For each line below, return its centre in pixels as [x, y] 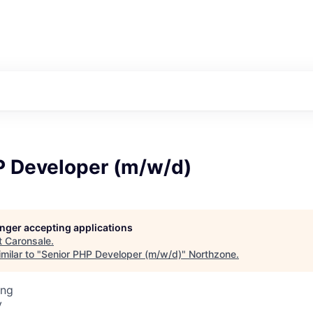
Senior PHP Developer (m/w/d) [111, 254]
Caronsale [28, 241]
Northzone [212, 254]
